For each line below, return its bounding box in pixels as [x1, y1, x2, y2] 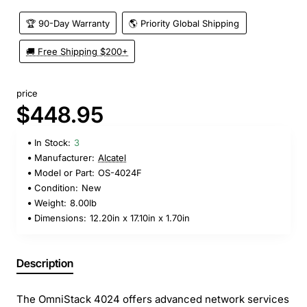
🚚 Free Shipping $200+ [26, 46, 129, 58]
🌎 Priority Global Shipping [129, 17, 240, 29]
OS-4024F [98, 167, 142, 179]
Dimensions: [34, 212, 86, 224]
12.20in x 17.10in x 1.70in [90, 212, 190, 224]
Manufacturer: [34, 152, 95, 164]
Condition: [34, 182, 78, 194]
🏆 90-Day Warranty [26, 17, 110, 29]
